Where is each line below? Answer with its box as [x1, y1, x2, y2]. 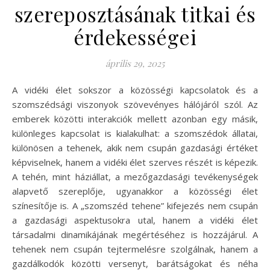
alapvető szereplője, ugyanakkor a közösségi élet [12, 184, 258, 197]
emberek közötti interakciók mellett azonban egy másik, [12, 112, 258, 125]
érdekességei [74, 23, 196, 50]
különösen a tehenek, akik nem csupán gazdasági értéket [12, 141, 258, 154]
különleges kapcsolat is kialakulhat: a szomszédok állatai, [12, 127, 258, 139]
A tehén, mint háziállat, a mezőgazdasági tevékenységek [12, 170, 258, 183]
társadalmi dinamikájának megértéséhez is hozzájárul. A [12, 228, 258, 240]
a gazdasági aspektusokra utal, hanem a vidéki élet [12, 213, 258, 226]
